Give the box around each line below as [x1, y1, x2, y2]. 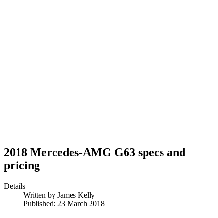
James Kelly [57, 190, 95, 199]
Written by [23, 190, 57, 199]
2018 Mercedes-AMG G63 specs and [4, 145, 185, 159]
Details [4, 182, 25, 190]
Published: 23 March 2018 [23, 199, 105, 208]
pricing [4, 159, 40, 172]
